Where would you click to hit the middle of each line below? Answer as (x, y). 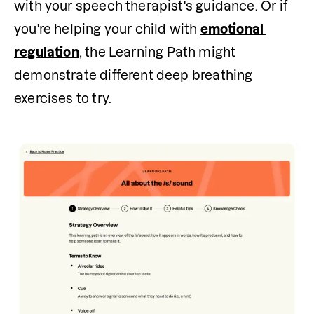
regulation (47, 52)
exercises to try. (63, 98)
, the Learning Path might (157, 52)
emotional (232, 29)
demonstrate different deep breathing (134, 75)
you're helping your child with (107, 29)
